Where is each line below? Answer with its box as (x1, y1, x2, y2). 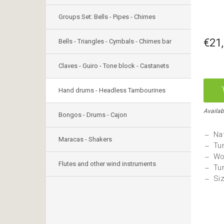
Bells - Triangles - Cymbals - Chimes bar (58, 37, 171, 45)
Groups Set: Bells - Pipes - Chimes (58, 13, 155, 20)
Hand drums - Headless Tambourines (58, 86, 165, 94)
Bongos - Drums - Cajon (58, 111, 127, 118)
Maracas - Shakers (58, 135, 112, 143)
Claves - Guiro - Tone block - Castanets (58, 62, 169, 69)
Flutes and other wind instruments (58, 160, 156, 167)
